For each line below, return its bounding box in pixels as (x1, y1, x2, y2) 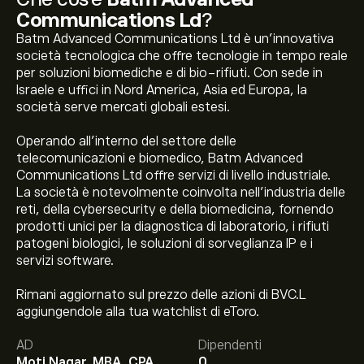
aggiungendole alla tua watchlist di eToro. (16, 305, 259, 319)
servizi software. (16, 253, 114, 268)
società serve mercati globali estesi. (16, 100, 230, 115)
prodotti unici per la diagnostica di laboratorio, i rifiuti (16, 219, 329, 234)
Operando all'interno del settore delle (16, 134, 236, 149)
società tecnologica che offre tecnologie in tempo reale (16, 49, 348, 63)
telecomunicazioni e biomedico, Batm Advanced (16, 151, 303, 166)
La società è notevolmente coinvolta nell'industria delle (16, 185, 345, 200)
